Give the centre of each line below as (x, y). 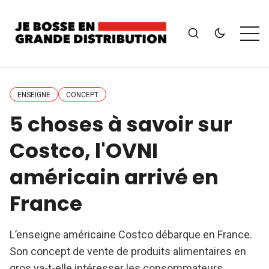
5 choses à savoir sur (121, 124)
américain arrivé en (114, 177)
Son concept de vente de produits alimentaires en (128, 251)
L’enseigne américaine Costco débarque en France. (131, 234)
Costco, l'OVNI (84, 151)
